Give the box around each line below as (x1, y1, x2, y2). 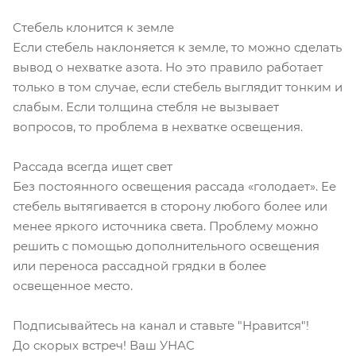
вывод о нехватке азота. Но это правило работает (13, 59, 323, 75)
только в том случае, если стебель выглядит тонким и (13, 79, 342, 95)
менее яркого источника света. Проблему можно (13, 218, 319, 234)
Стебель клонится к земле (13, 19, 174, 35)
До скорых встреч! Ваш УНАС (13, 337, 195, 353)
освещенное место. (13, 277, 133, 293)
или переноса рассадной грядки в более (13, 257, 266, 273)
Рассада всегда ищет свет (13, 158, 172, 174)
